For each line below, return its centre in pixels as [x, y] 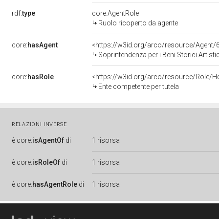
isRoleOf [46, 162]
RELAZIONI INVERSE [39, 124]
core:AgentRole [115, 13]
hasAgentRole [55, 184]
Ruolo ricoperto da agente [138, 23]
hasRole [41, 77]
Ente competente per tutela [139, 87]
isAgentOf [48, 140]
